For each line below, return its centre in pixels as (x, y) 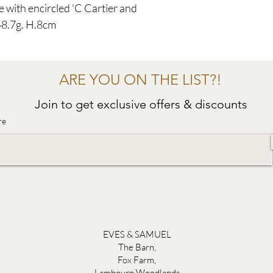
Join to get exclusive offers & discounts (141, 104)
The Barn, (137, 247)
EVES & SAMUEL (137, 234)
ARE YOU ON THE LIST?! (140, 79)
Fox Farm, (137, 260)
